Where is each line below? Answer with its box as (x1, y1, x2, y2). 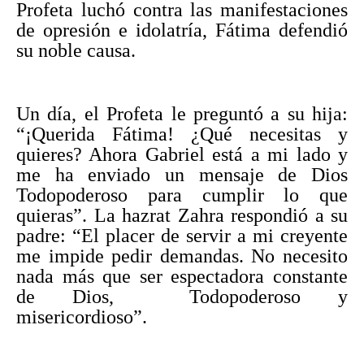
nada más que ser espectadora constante (16, 265, 348, 287)
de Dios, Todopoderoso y (16, 285, 348, 307)
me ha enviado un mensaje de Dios (16, 163, 348, 185)
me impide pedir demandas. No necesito (16, 245, 348, 266)
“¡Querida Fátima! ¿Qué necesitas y (16, 123, 348, 145)
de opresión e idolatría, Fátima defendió (16, 19, 348, 41)
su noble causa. (16, 39, 136, 61)
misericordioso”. (16, 305, 147, 327)
